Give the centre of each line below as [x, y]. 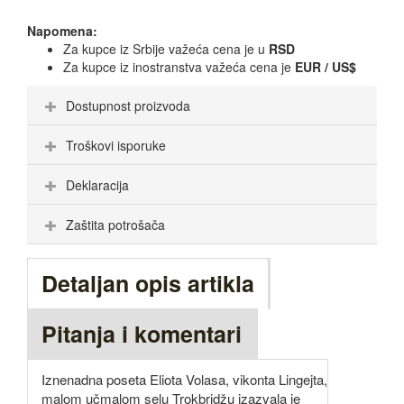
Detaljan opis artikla [148, 284]
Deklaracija [97, 185]
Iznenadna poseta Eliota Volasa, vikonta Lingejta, [184, 380]
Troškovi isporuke [116, 146]
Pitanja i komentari [142, 334]
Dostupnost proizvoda [128, 106]
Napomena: [62, 31]
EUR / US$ [326, 67]
